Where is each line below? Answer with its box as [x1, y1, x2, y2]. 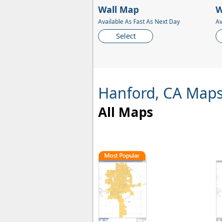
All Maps [98, 103, 153, 121]
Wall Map [98, 3, 139, 16]
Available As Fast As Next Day [98, 17, 180, 26]
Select [115, 31, 136, 41]
